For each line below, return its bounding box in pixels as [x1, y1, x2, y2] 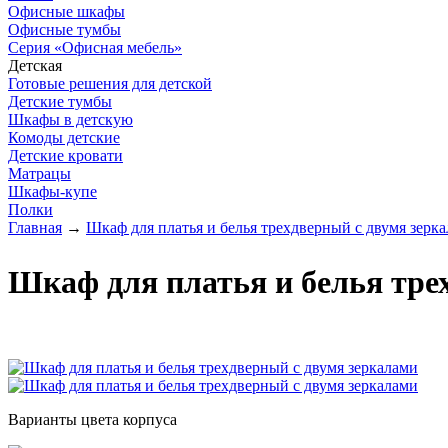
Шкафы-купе [8, 183, 97, 200]
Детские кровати [8, 147, 123, 164]
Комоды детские [8, 129, 120, 146]
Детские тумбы [8, 93, 112, 110]
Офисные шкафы [8, 3, 125, 20]
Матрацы [8, 165, 71, 182]
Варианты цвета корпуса [8, 410, 177, 428]
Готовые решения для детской [8, 75, 212, 92]
